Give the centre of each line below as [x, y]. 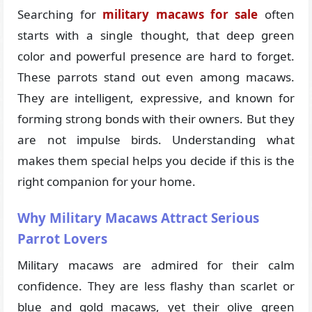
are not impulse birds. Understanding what [156, 139]
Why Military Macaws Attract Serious [139, 218]
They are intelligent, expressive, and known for [156, 97]
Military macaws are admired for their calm [156, 265]
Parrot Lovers [63, 239]
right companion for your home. [107, 181]
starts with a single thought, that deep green [156, 35]
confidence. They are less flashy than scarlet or [156, 286]
